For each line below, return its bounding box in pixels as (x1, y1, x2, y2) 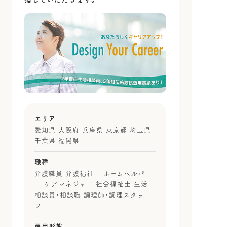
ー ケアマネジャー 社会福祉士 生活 (34, 181, 148, 188)
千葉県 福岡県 (34, 137, 80, 144)
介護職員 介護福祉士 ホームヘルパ (34, 170, 145, 177)
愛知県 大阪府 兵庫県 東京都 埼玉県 (34, 127, 151, 134)
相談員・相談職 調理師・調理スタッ (34, 192, 144, 199)
